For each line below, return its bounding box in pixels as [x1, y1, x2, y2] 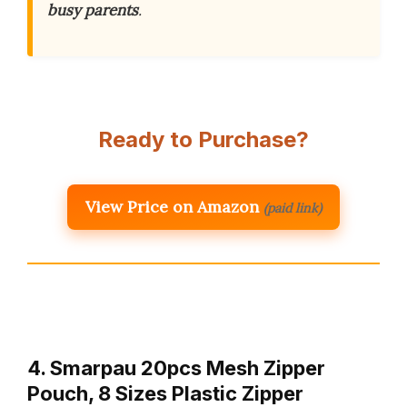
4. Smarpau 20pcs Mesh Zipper [27, 355, 325, 380]
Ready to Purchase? [98, 125, 309, 153]
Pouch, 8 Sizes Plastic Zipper [27, 381, 303, 405]
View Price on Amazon [85, 195, 259, 217]
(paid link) [263, 199, 322, 216]
